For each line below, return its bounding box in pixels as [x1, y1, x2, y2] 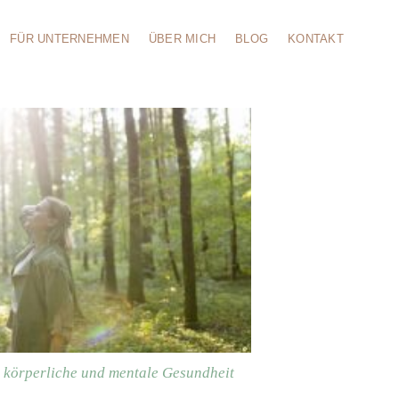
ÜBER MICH [148, 32, 216, 45]
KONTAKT [288, 32, 344, 45]
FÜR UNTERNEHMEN [10, 32, 129, 45]
